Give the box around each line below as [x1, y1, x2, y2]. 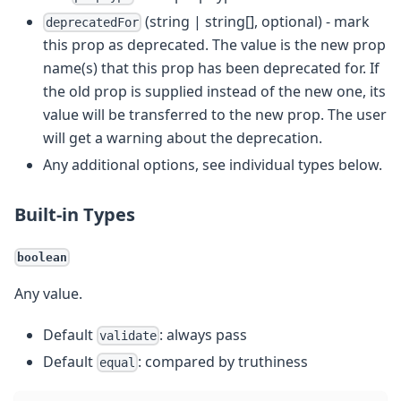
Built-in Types [14, 202, 135, 227]
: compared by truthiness [138, 351, 309, 371]
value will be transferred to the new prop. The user [43, 105, 387, 125]
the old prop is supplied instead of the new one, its [43, 81, 386, 102]
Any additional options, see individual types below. [43, 155, 382, 175]
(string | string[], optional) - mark [141, 11, 371, 31]
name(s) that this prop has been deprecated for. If [43, 58, 380, 79]
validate [99, 328, 158, 343]
